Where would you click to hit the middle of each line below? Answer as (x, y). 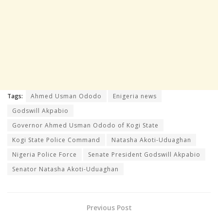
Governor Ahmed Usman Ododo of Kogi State (85, 126)
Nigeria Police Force (45, 155)
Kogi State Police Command (56, 140)
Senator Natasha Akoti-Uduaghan (65, 169)
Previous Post (109, 208)
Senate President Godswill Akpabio (144, 155)
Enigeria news (135, 96)
